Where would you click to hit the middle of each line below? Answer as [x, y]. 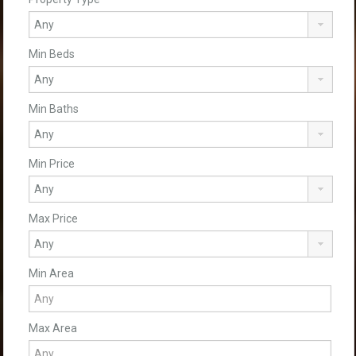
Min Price [52, 164]
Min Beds [52, 54]
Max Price [53, 219]
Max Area [53, 328]
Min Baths [54, 109]
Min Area [51, 273]
